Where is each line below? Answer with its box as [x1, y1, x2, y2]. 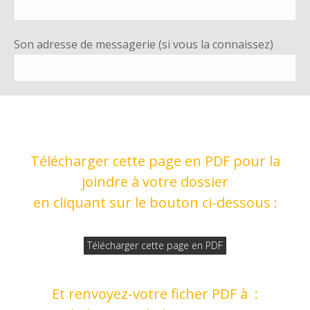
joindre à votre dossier [82, 172, 228, 191]
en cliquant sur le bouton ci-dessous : [33, 193, 277, 212]
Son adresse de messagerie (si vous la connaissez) [14, 37, 273, 52]
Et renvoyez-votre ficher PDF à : [52, 284, 258, 303]
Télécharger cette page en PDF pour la [30, 152, 280, 170]
